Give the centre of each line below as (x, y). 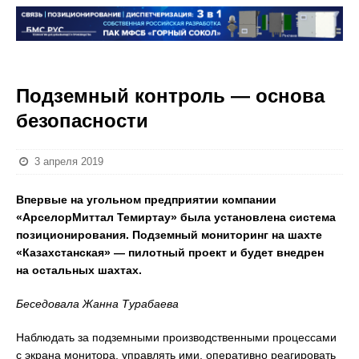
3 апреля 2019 (69, 161)
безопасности (82, 121)
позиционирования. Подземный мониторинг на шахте (169, 235)
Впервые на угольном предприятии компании (146, 200)
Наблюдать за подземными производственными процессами (176, 337)
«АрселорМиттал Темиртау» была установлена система (176, 217)
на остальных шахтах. (79, 270)
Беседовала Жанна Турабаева (97, 304)
